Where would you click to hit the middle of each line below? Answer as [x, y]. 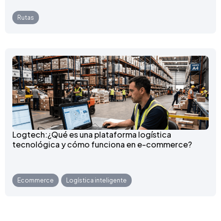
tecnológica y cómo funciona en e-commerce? [102, 144]
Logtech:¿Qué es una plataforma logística [92, 134]
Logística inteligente [96, 180]
